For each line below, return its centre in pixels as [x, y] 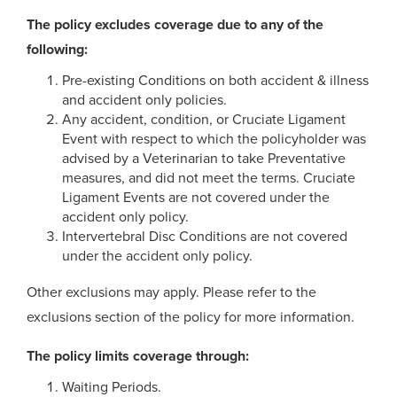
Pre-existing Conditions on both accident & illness [215, 81]
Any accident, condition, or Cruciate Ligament [204, 120]
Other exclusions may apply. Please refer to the [171, 292]
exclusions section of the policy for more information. [191, 317]
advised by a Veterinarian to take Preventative [204, 159]
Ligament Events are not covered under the [196, 198]
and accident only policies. [144, 100]
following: [57, 50]
